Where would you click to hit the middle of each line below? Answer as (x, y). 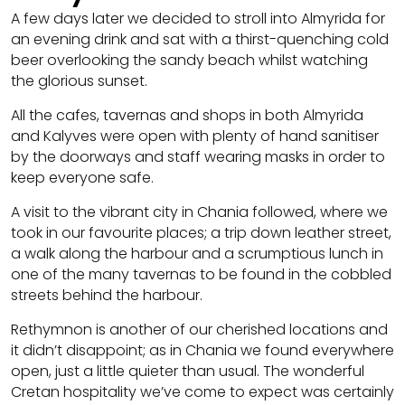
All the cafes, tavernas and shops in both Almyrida (187, 115)
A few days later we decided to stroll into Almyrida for (198, 18)
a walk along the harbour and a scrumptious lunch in (197, 253)
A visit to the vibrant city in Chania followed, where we (199, 212)
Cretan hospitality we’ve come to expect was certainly (202, 391)
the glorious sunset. (79, 80)
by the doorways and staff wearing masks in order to (198, 156)
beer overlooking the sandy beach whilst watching (189, 60)
